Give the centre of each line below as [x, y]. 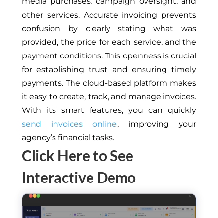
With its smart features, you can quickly [109, 110]
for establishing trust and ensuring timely [109, 69]
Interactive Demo [79, 177]
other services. [51, 15]
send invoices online [69, 124]
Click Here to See [77, 155]
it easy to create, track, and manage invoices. [109, 96]
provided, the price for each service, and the [109, 42]
